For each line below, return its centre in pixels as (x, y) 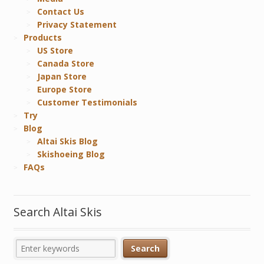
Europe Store (64, 89)
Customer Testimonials (87, 102)
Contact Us (60, 11)
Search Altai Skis (57, 212)
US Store (55, 50)
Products (43, 37)
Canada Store (65, 63)
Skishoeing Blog (71, 154)
